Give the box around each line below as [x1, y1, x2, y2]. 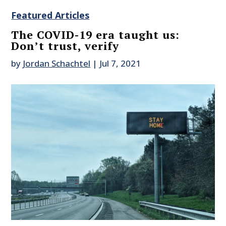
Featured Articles [11, 9, 90, 22]
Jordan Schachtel [23, 58, 91, 70]
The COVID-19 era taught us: [11, 27, 180, 42]
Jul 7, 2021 [99, 58, 141, 70]
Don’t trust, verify [11, 38, 120, 53]
